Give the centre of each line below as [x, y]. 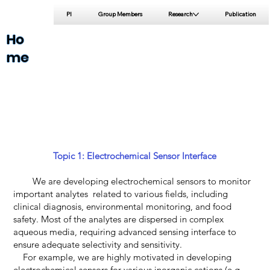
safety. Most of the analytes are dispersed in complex [118, 219]
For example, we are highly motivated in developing [122, 257]
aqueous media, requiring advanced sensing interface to [124, 231]
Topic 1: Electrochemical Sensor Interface [135, 155]
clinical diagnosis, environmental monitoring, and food [122, 206]
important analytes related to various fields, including [120, 193]
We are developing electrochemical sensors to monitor [132, 181]
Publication [240, 14]
